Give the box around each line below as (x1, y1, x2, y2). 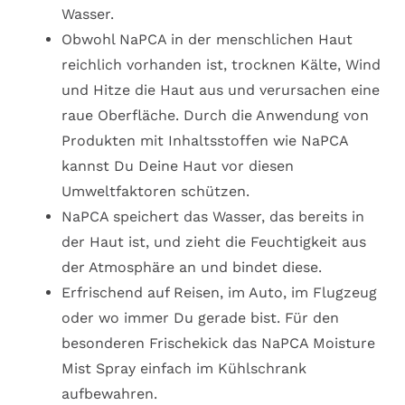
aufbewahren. (61, 385, 157, 403)
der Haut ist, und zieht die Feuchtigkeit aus (61, 233, 366, 251)
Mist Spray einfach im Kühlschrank (61, 360, 306, 378)
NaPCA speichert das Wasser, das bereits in (61, 208, 364, 226)
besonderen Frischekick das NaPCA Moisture (61, 334, 375, 353)
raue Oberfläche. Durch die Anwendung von (61, 107, 369, 125)
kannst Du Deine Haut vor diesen (61, 157, 294, 175)
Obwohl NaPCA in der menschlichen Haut (61, 31, 353, 49)
